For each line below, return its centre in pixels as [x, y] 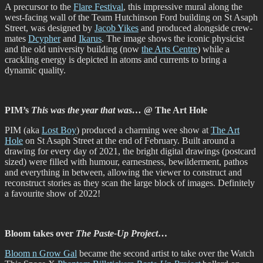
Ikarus [90, 38]
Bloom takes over [40, 233]
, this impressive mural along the [183, 6]
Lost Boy [59, 130]
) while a [213, 49]
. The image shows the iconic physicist [173, 38]
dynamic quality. [35, 70]
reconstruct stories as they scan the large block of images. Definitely [130, 183]
